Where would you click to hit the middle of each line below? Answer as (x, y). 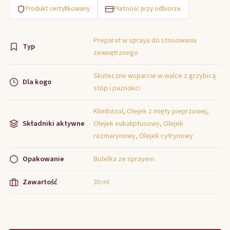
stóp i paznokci (117, 88)
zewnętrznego (116, 53)
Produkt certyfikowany (57, 9)
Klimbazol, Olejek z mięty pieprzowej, (151, 111)
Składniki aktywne (54, 123)
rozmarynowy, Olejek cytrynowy (143, 136)
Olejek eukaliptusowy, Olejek (138, 123)
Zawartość (40, 182)
